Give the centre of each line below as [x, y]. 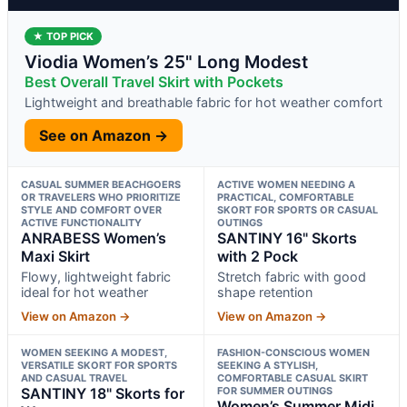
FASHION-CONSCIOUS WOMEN [293, 352]
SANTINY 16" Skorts [287, 238]
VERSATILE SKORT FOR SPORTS [99, 365]
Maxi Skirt [55, 256]
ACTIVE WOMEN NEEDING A [286, 184]
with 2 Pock [257, 256]
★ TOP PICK [63, 36]
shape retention [264, 292]
